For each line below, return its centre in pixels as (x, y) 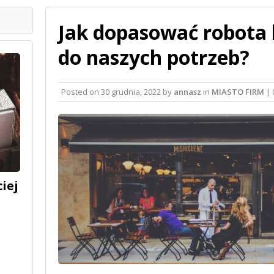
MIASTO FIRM (238, 91)
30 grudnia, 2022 (131, 91)
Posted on (81, 91)
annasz (187, 91)
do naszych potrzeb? (154, 57)
